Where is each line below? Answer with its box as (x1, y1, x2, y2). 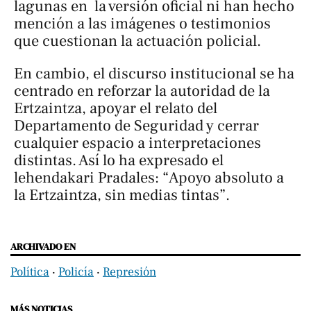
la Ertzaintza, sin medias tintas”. (14, 185, 230, 205)
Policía (58, 264, 94, 280)
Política (10, 264, 49, 280)
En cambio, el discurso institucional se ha (14, 64, 294, 83)
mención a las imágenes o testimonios (14, 13, 271, 33)
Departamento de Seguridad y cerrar (14, 116, 259, 135)
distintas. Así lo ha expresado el (14, 151, 224, 170)
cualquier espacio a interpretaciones (14, 133, 261, 153)
